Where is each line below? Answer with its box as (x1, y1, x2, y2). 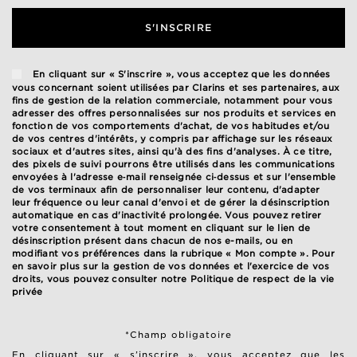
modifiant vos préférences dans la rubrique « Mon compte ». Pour (12, 247, 335, 259)
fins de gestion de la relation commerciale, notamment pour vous (12, 94, 332, 106)
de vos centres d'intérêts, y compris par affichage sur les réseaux (12, 132, 333, 144)
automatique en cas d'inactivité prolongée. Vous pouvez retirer (12, 209, 322, 221)
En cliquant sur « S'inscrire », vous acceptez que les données (29, 69, 331, 80)
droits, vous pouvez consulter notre (12, 273, 190, 284)
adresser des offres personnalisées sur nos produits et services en (12, 107, 336, 119)
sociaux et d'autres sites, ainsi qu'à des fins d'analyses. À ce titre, (12, 145, 332, 157)
